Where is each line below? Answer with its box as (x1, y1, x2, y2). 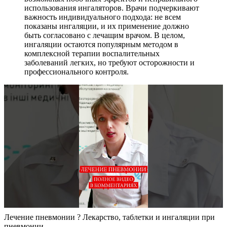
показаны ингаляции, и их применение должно (24, 22, 189, 31)
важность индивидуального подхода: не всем (24, 13, 181, 22)
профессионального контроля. (24, 67, 129, 77)
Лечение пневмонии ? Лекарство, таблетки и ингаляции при (4, 213, 215, 222)
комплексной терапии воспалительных (24, 49, 160, 58)
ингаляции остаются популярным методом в (24, 40, 178, 49)
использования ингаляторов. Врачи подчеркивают (24, 4, 199, 13)
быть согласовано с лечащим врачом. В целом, (24, 31, 185, 40)
